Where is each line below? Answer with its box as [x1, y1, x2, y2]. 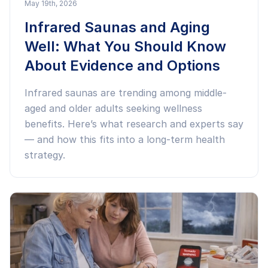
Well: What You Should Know [25, 38, 226, 55]
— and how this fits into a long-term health [25, 133, 225, 145]
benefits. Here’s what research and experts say [25, 118, 243, 130]
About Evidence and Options [25, 57, 220, 74]
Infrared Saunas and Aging [25, 19, 210, 36]
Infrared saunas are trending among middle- [25, 87, 227, 99]
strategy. [25, 149, 65, 161]
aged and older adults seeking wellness [25, 102, 202, 114]
